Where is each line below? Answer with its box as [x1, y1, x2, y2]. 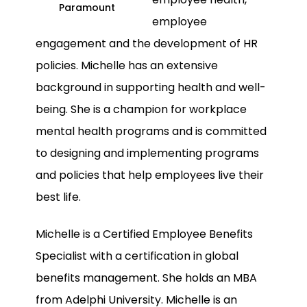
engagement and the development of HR [36, 35, 258, 51]
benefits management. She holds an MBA [36, 270, 257, 286]
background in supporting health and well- [36, 79, 266, 95]
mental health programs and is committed [36, 123, 267, 139]
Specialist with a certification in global [36, 248, 238, 265]
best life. [36, 188, 81, 205]
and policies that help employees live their [36, 167, 264, 183]
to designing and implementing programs [36, 145, 259, 161]
